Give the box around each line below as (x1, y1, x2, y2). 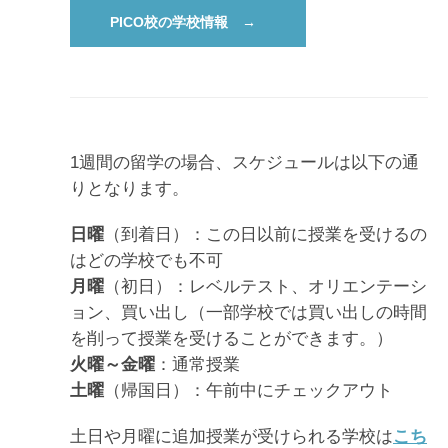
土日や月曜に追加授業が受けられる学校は (70, 425, 393, 446)
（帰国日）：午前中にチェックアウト (104, 379, 393, 400)
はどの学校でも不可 (70, 249, 223, 270)
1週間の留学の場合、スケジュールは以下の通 (70, 151, 419, 172)
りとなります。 (70, 177, 189, 198)
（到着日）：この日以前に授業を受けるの (104, 223, 427, 244)
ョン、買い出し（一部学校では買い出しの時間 (70, 301, 427, 322)
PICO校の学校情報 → (110, 13, 256, 30)
